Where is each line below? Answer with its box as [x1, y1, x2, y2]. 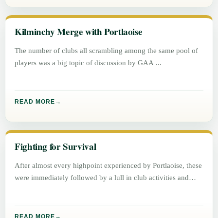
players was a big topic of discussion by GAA [15, 58, 156, 67]
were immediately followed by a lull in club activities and [15, 173, 189, 182]
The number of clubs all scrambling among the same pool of [15, 46, 199, 55]
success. [15, 185, 40, 194]
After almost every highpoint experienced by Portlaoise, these [15, 161, 202, 170]
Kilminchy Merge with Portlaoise [15, 25, 143, 39]
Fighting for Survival [15, 140, 96, 154]
